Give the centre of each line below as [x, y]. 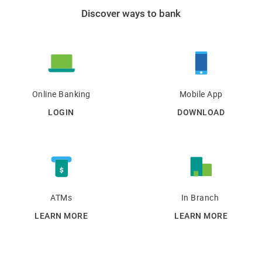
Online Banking [61, 94]
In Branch [201, 197]
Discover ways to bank [131, 14]
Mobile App [201, 94]
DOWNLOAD [201, 112]
